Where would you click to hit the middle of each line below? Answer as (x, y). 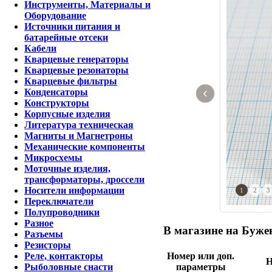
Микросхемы (53, 158)
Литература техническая (79, 125)
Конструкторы (57, 103)
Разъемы (44, 234)
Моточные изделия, (67, 168)
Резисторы (48, 245)
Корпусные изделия (67, 114)
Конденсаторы (56, 92)
